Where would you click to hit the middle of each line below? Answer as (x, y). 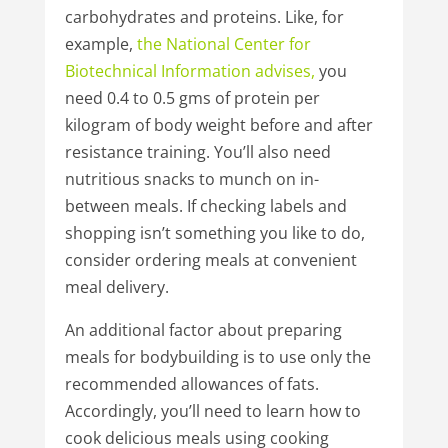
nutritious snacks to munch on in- (191, 178)
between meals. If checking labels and (205, 205)
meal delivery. (116, 286)
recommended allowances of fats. (191, 383)
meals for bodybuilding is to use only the (217, 356)
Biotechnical (110, 70)
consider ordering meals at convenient (210, 259)
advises (282, 70)
